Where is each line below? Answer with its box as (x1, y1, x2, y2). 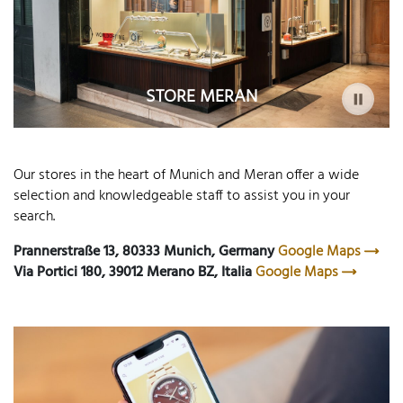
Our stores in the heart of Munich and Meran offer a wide (13, 163, 359, 187)
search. (13, 204, 55, 228)
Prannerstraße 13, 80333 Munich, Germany (13, 239, 274, 264)
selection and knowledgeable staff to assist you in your (13, 184, 350, 208)
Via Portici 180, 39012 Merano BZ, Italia (13, 260, 252, 284)
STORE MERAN (146, 82, 257, 112)
